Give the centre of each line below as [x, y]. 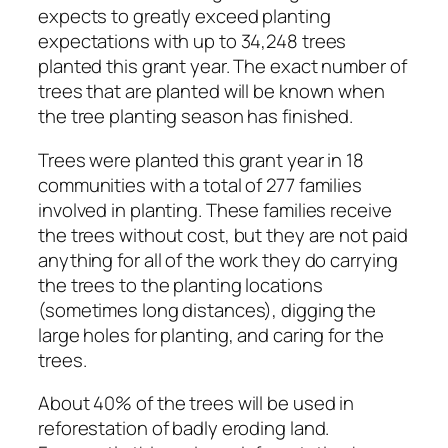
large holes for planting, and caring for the [211, 334]
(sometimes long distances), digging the [207, 309]
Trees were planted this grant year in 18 [201, 159]
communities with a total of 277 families [200, 184]
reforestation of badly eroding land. [184, 428]
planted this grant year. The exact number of [222, 66]
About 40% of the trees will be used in [196, 403]
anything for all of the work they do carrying [218, 259]
